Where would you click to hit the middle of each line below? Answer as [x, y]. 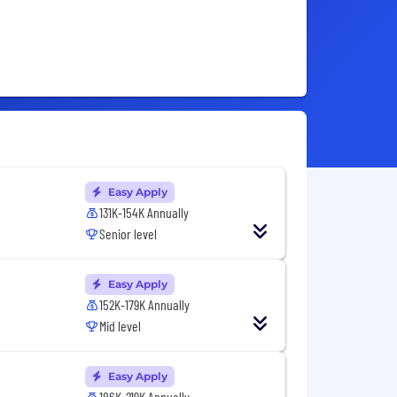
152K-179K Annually [145, 305]
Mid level [121, 326]
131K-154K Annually [144, 213]
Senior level [128, 234]
